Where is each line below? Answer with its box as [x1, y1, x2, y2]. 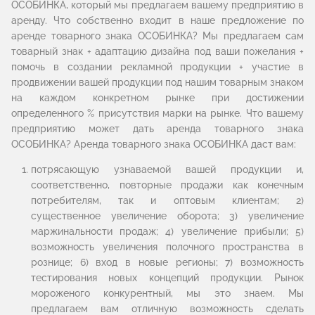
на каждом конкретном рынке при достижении [11, 92, 304, 103]
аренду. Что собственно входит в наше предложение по [11, 15, 304, 26]
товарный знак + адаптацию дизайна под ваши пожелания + [11, 46, 304, 57]
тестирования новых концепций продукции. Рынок [31, 272, 304, 283]
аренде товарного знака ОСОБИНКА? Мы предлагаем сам [11, 30, 304, 41]
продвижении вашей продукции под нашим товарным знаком [11, 77, 304, 88]
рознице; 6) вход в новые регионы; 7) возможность [31, 257, 304, 268]
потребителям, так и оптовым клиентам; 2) [31, 195, 304, 206]
